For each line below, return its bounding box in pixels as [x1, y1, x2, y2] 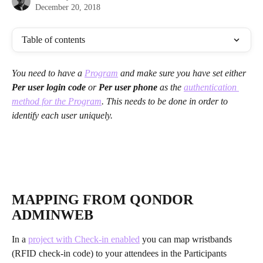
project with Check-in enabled [28, 234, 140, 244]
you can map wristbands [140, 234, 234, 244]
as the [157, 82, 184, 92]
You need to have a [12, 68, 85, 78]
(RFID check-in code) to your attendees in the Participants [12, 248, 229, 258]
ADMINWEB [12, 207, 93, 222]
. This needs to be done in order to [102, 96, 230, 106]
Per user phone [99, 82, 157, 92]
